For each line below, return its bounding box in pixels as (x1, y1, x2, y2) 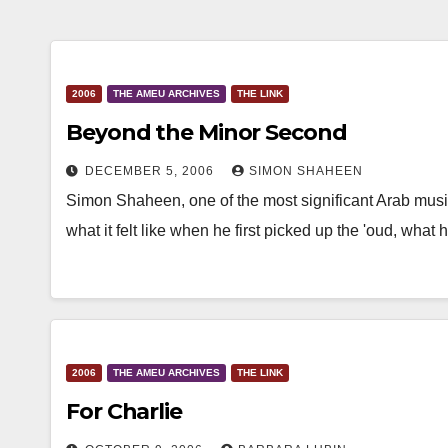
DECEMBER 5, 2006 (85, 164, 218, 178)
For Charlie (66, 398, 182, 425)
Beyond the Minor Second (66, 119, 347, 146)
